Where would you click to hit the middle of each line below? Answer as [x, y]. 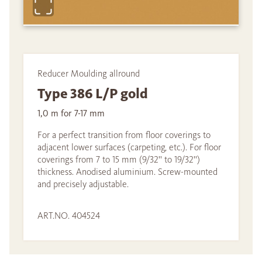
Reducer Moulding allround [89, 73]
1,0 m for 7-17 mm [71, 113]
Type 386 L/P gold [93, 94]
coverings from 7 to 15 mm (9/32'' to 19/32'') [119, 159]
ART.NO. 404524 [69, 216]
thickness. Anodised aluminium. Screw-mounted [127, 172]
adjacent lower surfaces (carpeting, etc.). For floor [129, 147]
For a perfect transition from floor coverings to [124, 135]
